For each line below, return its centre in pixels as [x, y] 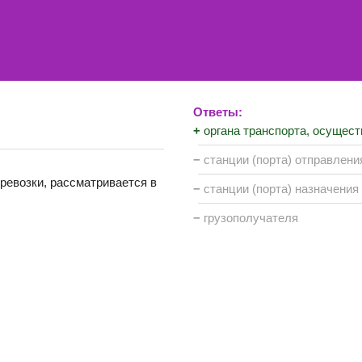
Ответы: [218, 112]
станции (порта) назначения [281, 189]
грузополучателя [251, 218]
